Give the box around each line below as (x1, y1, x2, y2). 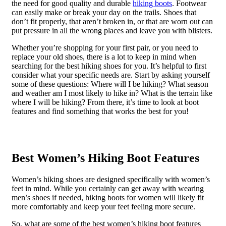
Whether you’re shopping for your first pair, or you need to (11, 43, 198, 52)
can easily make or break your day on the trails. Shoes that (11, 8, 196, 17)
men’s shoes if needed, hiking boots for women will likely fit (11, 193, 204, 202)
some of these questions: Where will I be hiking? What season (11, 80, 208, 89)
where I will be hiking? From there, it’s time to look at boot (11, 98, 199, 107)
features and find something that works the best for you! (11, 107, 189, 116)
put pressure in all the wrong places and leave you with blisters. (11, 26, 212, 35)
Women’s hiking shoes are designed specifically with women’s (11, 175, 210, 184)
